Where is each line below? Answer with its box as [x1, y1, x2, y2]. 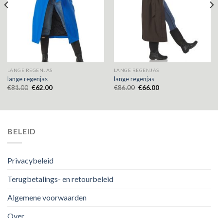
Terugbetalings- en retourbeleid [7, 174, 113, 184]
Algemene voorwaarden [7, 193, 87, 202]
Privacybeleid [7, 156, 54, 165]
